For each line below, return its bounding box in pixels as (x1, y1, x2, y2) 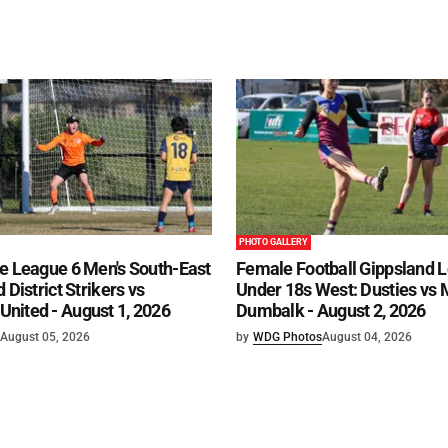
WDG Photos (253, 329, 322, 344)
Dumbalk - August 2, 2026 (236, 299, 426, 321)
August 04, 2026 (322, 329, 412, 344)
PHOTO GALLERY (239, 236, 308, 247)
